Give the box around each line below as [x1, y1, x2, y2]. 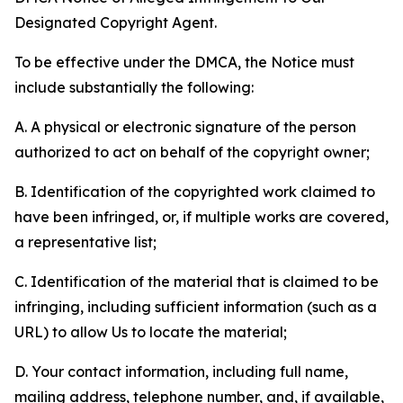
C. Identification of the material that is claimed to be [14, 273, 379, 291]
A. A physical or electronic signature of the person [14, 118, 356, 136]
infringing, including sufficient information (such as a [14, 298, 377, 316]
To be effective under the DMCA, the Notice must [14, 53, 354, 71]
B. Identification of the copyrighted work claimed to [14, 183, 375, 201]
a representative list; [14, 233, 157, 251]
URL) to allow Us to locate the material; [14, 323, 287, 341]
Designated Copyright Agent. [14, 13, 217, 31]
